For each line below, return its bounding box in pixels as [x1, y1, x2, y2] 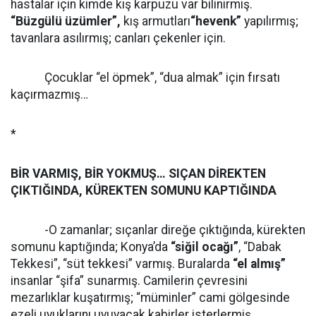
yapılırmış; [241, 14, 298, 28]
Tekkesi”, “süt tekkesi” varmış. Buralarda [11, 257, 233, 271]
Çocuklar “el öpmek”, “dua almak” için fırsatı [11, 71, 280, 85]
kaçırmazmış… [11, 87, 88, 102]
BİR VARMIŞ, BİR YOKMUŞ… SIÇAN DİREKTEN [11, 166, 266, 181]
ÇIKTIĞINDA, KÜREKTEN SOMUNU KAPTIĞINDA [11, 183, 276, 197]
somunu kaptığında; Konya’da [11, 240, 171, 254]
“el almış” [233, 257, 286, 271]
